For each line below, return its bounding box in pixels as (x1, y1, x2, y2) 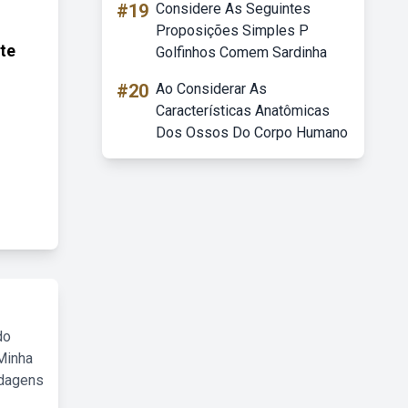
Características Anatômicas (156, 102, 330, 119)
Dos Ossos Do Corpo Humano (156, 124, 348, 141)
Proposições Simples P (156, 22, 309, 39)
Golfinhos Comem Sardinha (156, 44, 327, 61)
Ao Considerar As (156, 80, 267, 97)
